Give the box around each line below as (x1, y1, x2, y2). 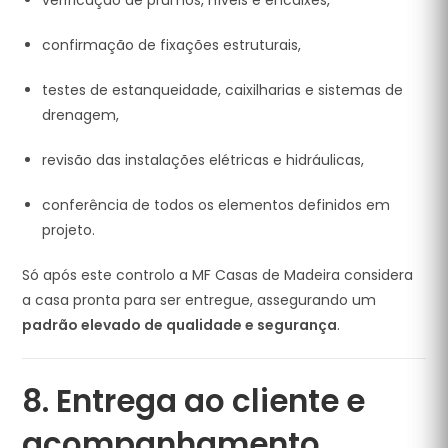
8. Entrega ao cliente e (22, 379, 366, 423)
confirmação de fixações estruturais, (42, 35, 302, 55)
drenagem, (42, 105, 120, 125)
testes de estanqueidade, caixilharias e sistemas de (42, 80, 404, 100)
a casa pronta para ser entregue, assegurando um (22, 290, 377, 310)
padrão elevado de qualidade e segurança (22, 315, 338, 335)
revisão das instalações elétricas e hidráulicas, (42, 150, 365, 170)
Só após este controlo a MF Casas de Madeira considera (22, 265, 414, 285)
